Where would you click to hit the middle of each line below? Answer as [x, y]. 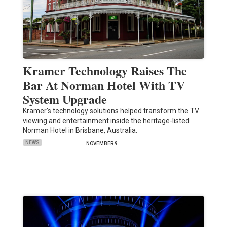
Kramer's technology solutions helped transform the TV [111, 111]
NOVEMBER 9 [102, 143]
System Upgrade [65, 99]
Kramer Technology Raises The [105, 70]
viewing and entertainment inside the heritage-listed [106, 120]
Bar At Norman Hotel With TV [104, 85]
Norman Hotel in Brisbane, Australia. [80, 130]
